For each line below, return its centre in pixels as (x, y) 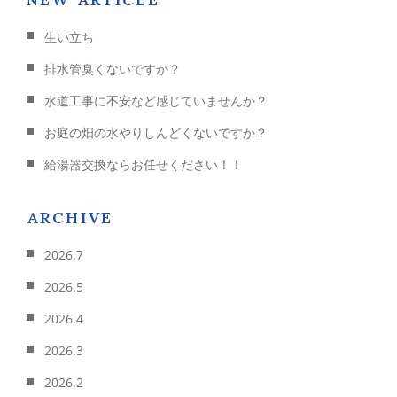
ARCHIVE (70, 217)
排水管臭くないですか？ (113, 68)
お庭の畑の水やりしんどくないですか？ (156, 132)
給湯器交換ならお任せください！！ (144, 164)
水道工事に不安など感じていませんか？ (156, 100)
